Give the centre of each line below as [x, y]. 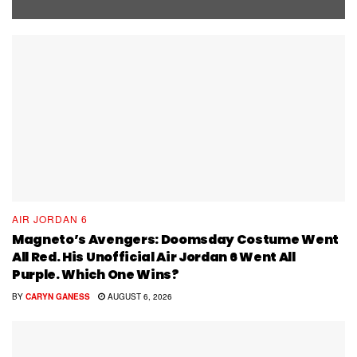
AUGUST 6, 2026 [138, 297]
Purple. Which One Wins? [96, 275]
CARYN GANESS [58, 297]
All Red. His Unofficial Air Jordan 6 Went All [154, 257]
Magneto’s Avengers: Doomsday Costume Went [175, 240]
